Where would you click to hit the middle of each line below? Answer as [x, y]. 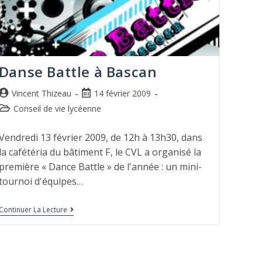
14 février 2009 [122, 94]
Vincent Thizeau [41, 94]
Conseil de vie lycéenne [57, 109]
